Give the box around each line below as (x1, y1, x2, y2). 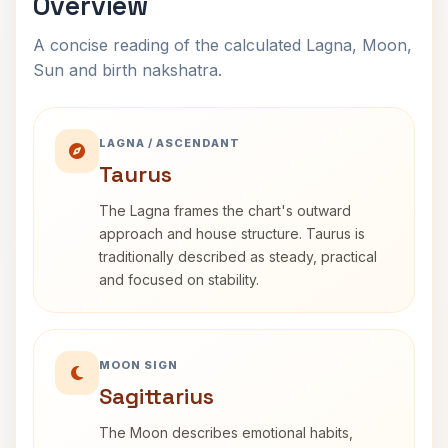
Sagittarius (99, 382, 214, 410)
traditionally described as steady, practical (99, 248, 377, 265)
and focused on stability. (99, 271, 259, 288)
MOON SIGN (99, 358, 178, 372)
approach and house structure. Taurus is (99, 225, 365, 242)
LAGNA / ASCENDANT (99, 136, 240, 150)
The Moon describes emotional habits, (99, 424, 353, 441)
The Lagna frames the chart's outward (99, 202, 351, 219)
